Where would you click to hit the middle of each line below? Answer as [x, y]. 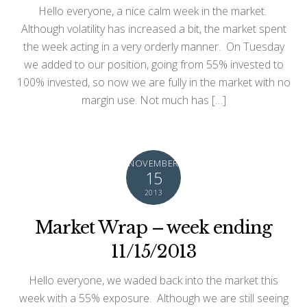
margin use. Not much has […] [153, 100]
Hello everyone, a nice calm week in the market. [153, 11]
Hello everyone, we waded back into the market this [153, 280]
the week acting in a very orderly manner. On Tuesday [153, 46]
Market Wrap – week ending [153, 228]
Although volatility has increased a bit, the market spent [153, 28]
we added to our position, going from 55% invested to [153, 64]
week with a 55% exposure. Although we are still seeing [153, 298]
